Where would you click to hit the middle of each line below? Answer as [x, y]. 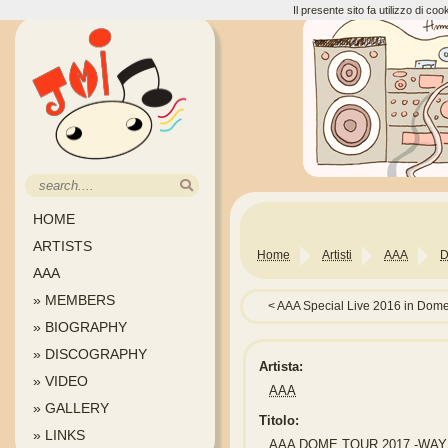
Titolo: [279, 421]
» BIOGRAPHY [80, 327]
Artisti [337, 255]
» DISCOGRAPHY [90, 354]
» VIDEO [60, 381]
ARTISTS [62, 246]
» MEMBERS [74, 300]
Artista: [281, 367]
